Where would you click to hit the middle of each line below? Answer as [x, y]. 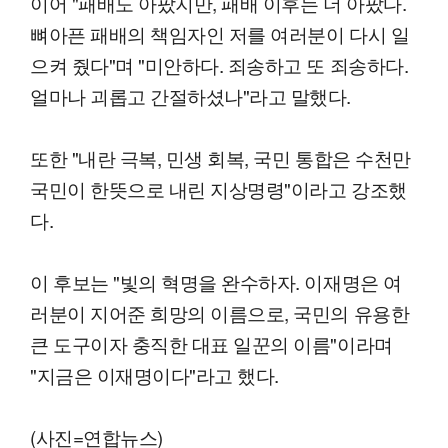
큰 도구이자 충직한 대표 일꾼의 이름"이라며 [211, 344]
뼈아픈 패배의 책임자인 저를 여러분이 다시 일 [220, 34]
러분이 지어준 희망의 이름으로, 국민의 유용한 [220, 313]
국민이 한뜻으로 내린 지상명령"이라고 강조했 [218, 189]
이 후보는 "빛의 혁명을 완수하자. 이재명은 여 [216, 282]
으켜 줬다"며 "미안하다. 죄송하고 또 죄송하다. [219, 65]
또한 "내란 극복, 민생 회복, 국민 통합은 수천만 [220, 158]
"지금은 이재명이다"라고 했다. [154, 375]
